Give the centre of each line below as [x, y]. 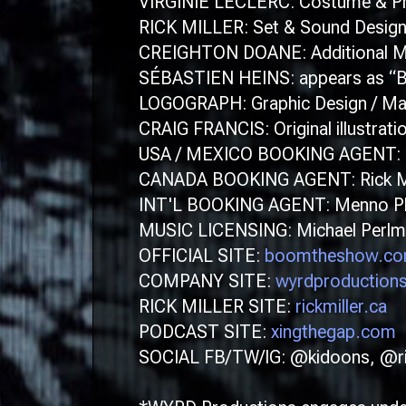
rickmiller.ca [341, 306]
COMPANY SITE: [207, 281]
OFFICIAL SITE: [202, 256]
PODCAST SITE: [205, 332]
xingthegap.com [333, 332]
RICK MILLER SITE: [217, 306]
